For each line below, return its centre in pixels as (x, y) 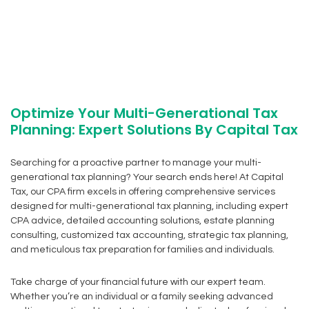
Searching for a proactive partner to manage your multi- (136, 163)
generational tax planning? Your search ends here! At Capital (147, 177)
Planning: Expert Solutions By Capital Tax (154, 130)
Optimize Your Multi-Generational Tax (144, 113)
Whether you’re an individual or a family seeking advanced (142, 297)
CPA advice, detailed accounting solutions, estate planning (142, 221)
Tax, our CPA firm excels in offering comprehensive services (143, 192)
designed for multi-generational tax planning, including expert (149, 206)
